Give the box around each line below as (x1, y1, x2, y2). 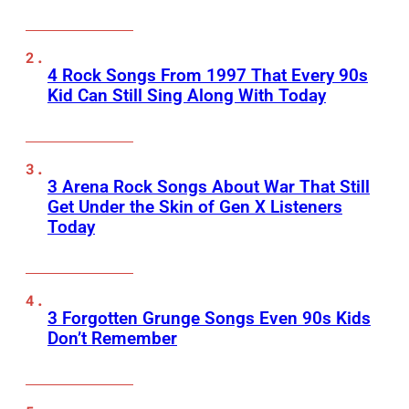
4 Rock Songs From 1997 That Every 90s (47, 65, 368, 87)
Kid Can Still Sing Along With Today (47, 85, 326, 107)
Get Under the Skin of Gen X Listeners (47, 196, 342, 218)
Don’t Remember (47, 328, 177, 350)
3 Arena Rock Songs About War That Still (47, 176, 370, 198)
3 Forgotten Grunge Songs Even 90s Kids (47, 308, 371, 330)
